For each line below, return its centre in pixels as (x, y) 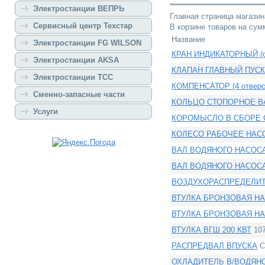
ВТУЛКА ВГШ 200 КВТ (211, 230)
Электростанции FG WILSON (87, 43)
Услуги (46, 112)
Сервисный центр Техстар (83, 26)
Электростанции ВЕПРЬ (79, 9)
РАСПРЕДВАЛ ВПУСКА (214, 246)
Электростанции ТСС (73, 77)
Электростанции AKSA (76, 60)
